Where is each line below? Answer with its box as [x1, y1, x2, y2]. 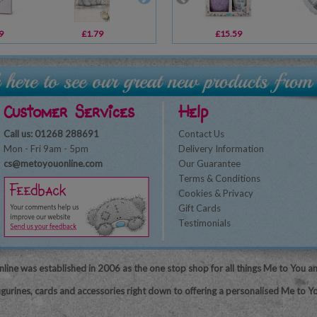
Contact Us [178, 128, 224, 139]
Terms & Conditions [178, 173, 260, 184]
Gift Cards [178, 202, 221, 214]
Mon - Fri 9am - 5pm [4, 143, 88, 154]
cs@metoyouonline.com [4, 158, 103, 169]
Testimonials [178, 217, 231, 229]
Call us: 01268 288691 [4, 128, 99, 139]
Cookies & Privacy [178, 188, 253, 199]
